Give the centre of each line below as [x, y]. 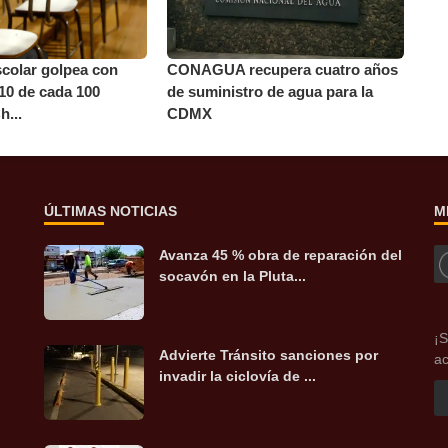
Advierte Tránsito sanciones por [268, 355]
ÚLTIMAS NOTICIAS [110, 211]
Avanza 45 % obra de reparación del [280, 255]
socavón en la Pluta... [232, 276]
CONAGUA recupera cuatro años [283, 70]
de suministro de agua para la [270, 92]
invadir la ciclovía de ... [237, 376]
